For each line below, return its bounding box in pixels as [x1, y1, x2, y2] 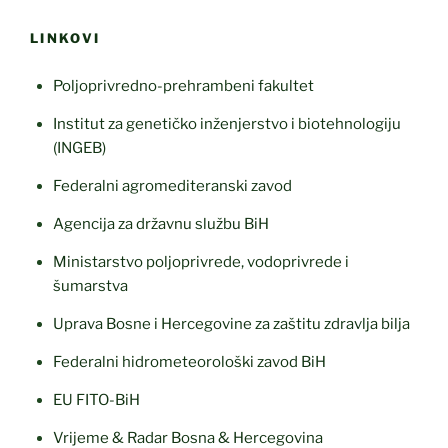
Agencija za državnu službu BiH [52, 215, 269, 234]
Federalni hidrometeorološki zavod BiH [52, 353, 326, 372]
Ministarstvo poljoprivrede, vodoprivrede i [52, 253, 349, 272]
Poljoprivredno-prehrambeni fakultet [52, 77, 317, 96]
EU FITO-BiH [52, 391, 140, 410]
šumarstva [52, 277, 128, 296]
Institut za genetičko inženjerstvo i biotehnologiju [52, 115, 401, 134]
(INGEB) [52, 139, 106, 158]
